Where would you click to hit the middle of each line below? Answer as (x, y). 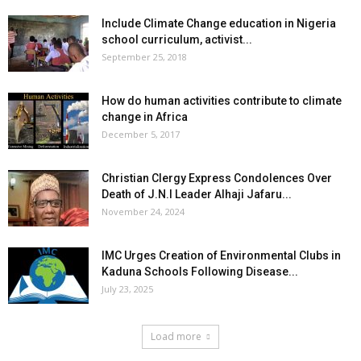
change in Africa (145, 117)
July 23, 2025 (127, 289)
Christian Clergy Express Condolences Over (217, 178)
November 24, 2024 (143, 212)
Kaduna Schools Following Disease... (200, 272)
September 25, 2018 (144, 57)
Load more (176, 336)
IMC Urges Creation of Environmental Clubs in (221, 255)
